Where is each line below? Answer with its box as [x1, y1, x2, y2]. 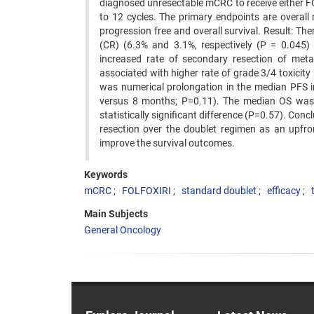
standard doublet [182, 185, 257, 196]
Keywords [84, 169, 128, 180]
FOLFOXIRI [122, 185, 171, 196]
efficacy [267, 185, 301, 196]
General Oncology [84, 224, 161, 235]
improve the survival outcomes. [100, 137, 237, 149]
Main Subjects [84, 208, 148, 219]
